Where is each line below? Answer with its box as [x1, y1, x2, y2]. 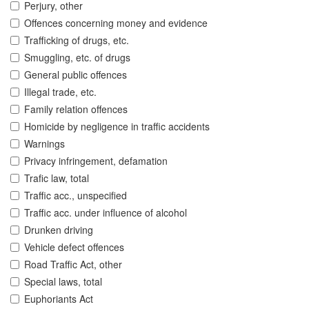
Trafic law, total [24, 171, 89, 186]
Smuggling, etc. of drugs [24, 50, 130, 65]
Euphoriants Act [24, 292, 93, 306]
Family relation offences [24, 102, 128, 117]
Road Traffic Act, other [24, 257, 122, 272]
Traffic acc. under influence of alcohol [24, 206, 187, 220]
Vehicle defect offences [24, 240, 124, 255]
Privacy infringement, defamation [24, 154, 168, 168]
